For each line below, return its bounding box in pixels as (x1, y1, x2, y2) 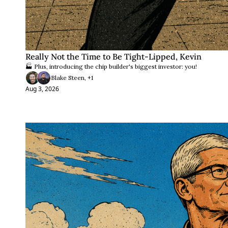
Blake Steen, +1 (51, 74, 93, 81)
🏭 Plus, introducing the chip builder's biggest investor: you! (25, 63, 197, 70)
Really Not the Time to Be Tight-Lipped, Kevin (25, 51, 202, 62)
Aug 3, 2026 (25, 84, 59, 93)
